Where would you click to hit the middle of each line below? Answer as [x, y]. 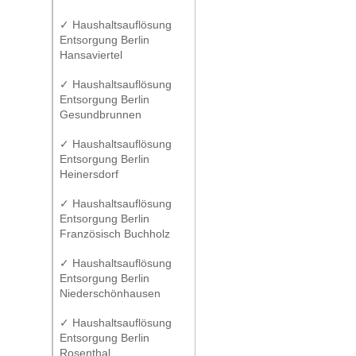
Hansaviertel [91, 55]
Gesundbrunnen [101, 114]
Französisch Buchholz [115, 234]
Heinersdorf [89, 174]
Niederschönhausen [110, 293]
